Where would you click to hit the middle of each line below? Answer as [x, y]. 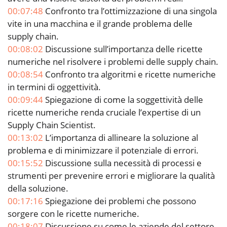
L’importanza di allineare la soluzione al [121, 137]
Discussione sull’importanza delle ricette [123, 49]
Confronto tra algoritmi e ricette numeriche [129, 74]
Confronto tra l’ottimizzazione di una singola [130, 11]
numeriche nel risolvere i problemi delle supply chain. [113, 61]
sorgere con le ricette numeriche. [73, 213]
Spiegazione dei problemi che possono [120, 201]
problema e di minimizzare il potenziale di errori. [103, 150]
